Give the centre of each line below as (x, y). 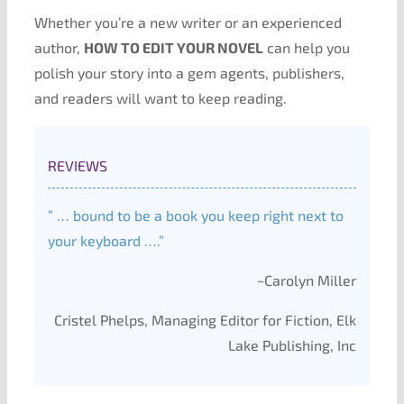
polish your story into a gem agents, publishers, (189, 73)
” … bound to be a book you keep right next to (195, 215)
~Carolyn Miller (307, 280)
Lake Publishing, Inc (293, 345)
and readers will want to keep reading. (160, 98)
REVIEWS (77, 165)
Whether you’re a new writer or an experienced (188, 22)
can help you (306, 47)
